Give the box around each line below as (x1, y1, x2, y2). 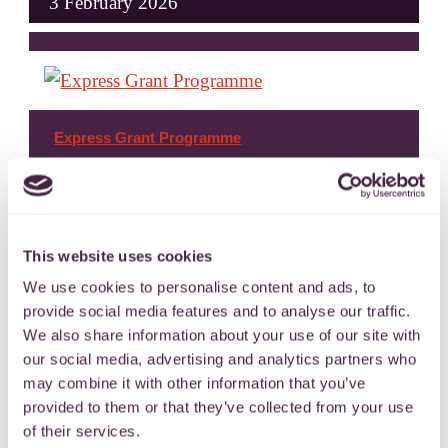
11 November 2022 (49, 278, 200, 300)
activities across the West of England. (54, 194, 337, 216)
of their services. (23, 422, 140, 440)
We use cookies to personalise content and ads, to (23, 278, 376, 296)
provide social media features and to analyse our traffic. (23, 302, 411, 320)
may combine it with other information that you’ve (23, 374, 366, 392)
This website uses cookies (23, 247, 213, 264)
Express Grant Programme (54, 129, 242, 146)
